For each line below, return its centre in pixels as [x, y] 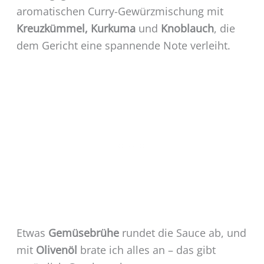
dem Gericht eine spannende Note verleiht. [123, 45]
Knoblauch [187, 28]
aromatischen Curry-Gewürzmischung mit [120, 11]
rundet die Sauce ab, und [182, 232]
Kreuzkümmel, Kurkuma [76, 28]
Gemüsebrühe [83, 232]
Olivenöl [56, 250]
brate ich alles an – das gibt [146, 250]
